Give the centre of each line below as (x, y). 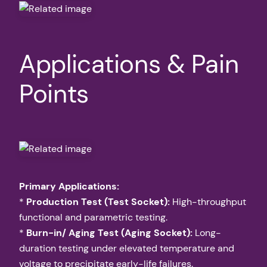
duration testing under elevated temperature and (127, 248)
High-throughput (208, 201)
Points (54, 94)
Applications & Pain (129, 64)
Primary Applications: (69, 186)
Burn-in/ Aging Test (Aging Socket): (109, 232)
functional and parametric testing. (93, 217)
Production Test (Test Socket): (98, 201)
